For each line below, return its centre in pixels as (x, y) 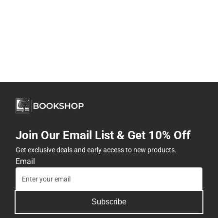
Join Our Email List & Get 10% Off (103, 136)
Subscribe (109, 202)
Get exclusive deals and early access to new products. (96, 150)
